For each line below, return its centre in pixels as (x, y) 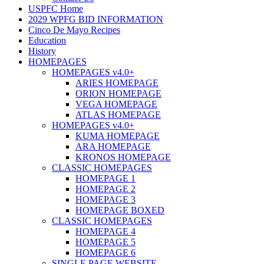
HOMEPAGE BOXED (120, 210)
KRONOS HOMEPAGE (123, 157)
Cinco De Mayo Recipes (74, 30)
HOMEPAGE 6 (105, 253)
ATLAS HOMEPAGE (118, 115)
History (42, 51)
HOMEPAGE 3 (105, 200)
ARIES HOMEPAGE (117, 83)
